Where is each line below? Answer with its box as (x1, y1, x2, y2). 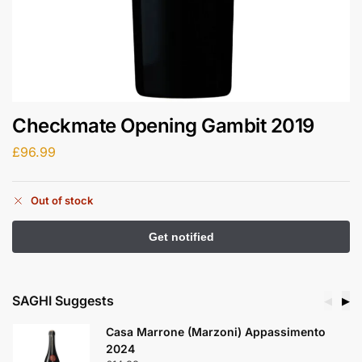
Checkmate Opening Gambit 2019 (12, 114, 314, 137)
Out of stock (31, 194, 93, 208)
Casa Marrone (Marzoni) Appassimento (106, 325, 326, 339)
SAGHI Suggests (12, 293, 114, 309)
